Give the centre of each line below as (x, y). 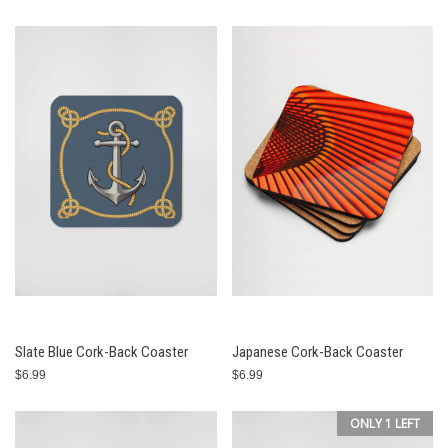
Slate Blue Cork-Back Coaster (101, 352)
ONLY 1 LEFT (385, 423)
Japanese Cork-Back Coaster (317, 352)
